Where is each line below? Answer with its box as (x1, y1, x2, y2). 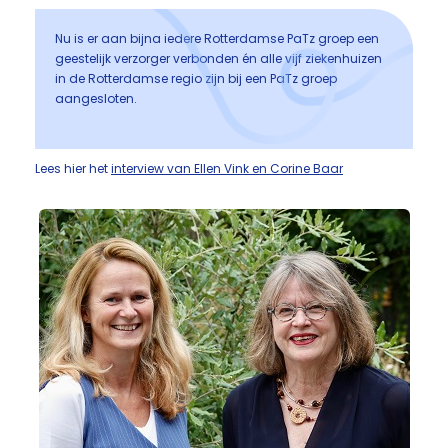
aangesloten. (55, 90, 137, 107)
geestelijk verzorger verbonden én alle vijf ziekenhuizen (55, 50, 382, 67)
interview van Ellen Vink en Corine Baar (111, 160, 343, 177)
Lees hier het (35, 160, 111, 177)
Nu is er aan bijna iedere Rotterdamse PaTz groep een (55, 30, 379, 47)
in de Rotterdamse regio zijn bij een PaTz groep (55, 70, 337, 87)
